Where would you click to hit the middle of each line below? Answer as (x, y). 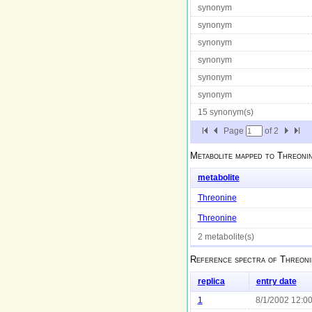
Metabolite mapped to (233, 155)
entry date (276, 282)
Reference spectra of (235, 260)
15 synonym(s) (225, 112)
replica (211, 282)
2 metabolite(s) (226, 237)
